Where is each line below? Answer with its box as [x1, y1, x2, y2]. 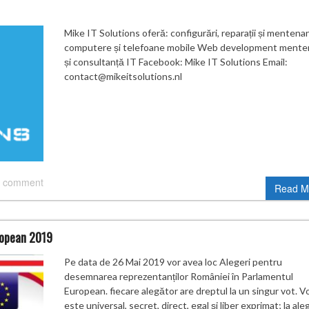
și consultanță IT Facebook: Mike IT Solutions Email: [63, 56, 288, 68]
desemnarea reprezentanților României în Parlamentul [63, 270, 293, 282]
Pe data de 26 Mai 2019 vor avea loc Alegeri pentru [63, 255, 282, 268]
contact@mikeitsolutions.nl [63, 70, 182, 83]
